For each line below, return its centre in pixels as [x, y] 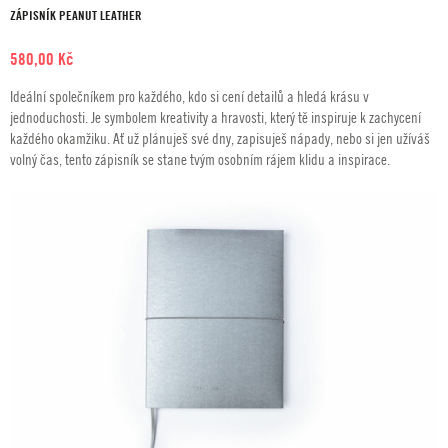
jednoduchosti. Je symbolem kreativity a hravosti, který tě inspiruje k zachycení [215, 116]
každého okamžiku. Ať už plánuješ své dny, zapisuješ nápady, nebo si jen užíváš [220, 137]
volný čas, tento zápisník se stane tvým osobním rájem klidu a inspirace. [200, 158]
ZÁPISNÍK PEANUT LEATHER [76, 14]
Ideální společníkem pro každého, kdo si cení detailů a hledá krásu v [189, 95]
